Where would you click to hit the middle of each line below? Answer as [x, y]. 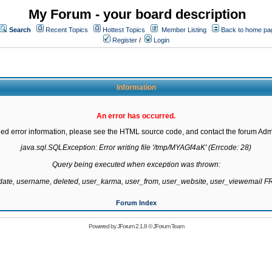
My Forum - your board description [137, 14]
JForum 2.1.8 [132, 226]
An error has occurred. [136, 116]
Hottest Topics [124, 30]
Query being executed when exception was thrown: [136, 165]
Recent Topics [67, 30]
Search [20, 30]
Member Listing [184, 30]
